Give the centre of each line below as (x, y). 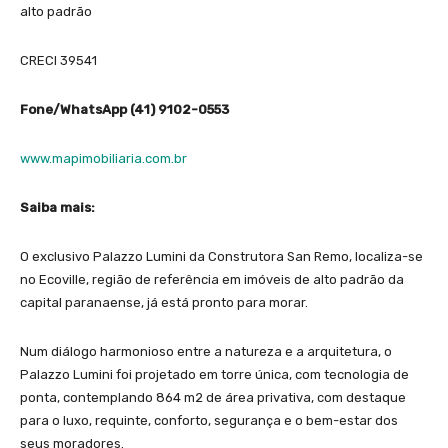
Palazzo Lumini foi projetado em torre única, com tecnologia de (214, 374)
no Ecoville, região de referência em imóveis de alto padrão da (212, 279)
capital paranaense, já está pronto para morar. (164, 302)
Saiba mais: (57, 207)
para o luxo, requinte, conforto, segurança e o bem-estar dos (209, 420)
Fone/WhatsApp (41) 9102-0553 (124, 109)
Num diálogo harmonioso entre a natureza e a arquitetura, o (206, 351)
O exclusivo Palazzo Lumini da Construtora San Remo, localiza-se (221, 256)
